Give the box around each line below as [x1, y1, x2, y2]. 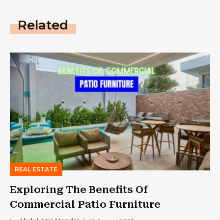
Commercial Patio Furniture [10, 198, 161, 211]
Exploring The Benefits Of [10, 184, 148, 196]
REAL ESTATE [15, 165, 57, 173]
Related [18, 17, 68, 33]
